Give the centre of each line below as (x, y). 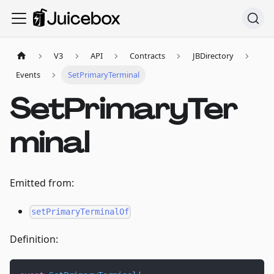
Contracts (148, 56)
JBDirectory (213, 56)
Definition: (34, 239)
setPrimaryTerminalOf (80, 212)
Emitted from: (42, 183)
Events (28, 75)
